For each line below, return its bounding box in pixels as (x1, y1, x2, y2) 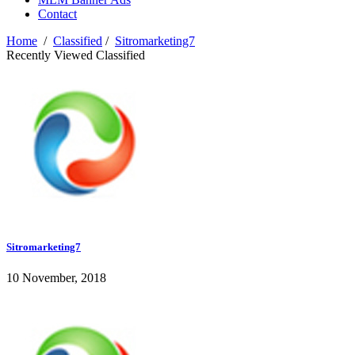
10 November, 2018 (6, 271, 106, 285)
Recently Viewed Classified (6, 48, 145, 63)
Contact (38, 7, 77, 21)
